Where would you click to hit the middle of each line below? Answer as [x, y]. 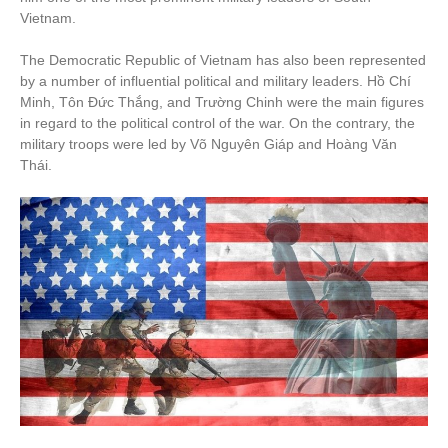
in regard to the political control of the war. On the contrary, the [217, 122]
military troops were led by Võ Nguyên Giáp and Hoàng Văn [208, 143]
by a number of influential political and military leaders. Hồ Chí [215, 80]
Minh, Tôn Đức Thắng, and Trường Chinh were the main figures [222, 101]
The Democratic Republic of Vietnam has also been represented [223, 59]
